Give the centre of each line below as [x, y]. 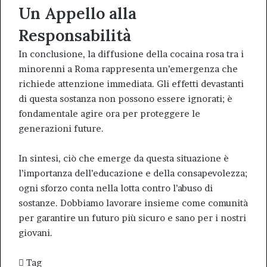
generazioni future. [61, 128]
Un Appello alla [77, 13]
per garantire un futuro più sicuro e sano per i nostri [132, 218]
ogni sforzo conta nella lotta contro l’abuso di [116, 188]
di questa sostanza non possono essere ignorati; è [125, 99]
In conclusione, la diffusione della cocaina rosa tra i [131, 54]
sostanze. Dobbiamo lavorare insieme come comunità [133, 203]
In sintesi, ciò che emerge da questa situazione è [124, 158]
